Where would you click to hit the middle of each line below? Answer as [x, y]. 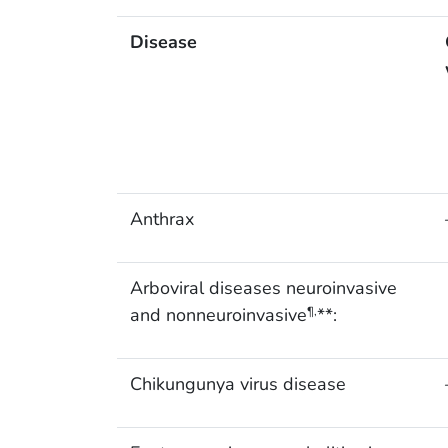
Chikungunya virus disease [237, 384]
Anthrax [161, 219]
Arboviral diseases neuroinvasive [263, 288]
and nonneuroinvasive [218, 315]
